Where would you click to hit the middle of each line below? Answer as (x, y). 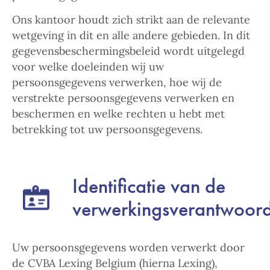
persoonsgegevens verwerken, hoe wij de (117, 82)
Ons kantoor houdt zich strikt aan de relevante (131, 20)
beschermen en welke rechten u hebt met (118, 114)
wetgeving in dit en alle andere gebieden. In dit (131, 35)
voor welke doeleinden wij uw (88, 67)
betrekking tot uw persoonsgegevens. (107, 129)
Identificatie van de (149, 186)
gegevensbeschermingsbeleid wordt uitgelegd (128, 51)
